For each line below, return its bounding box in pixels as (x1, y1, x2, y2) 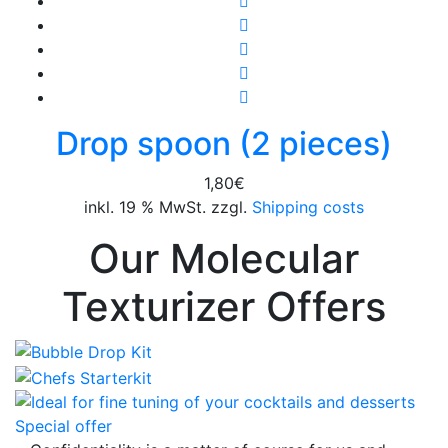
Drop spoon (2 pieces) (56, 123, 392, 163)
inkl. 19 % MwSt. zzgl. (84, 196, 247, 217)
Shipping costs (247, 196, 364, 217)
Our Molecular (89, 233, 359, 283)
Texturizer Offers (62, 281, 386, 331)
